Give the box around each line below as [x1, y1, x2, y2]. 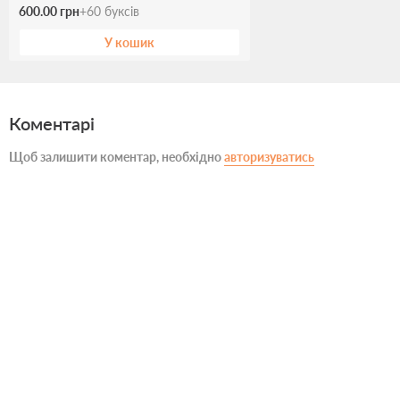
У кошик [104, 35, 154, 51]
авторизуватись [224, 149, 314, 165]
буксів [101, 4, 143, 20]
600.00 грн [19, 4, 79, 20]
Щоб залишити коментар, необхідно [9, 149, 224, 165]
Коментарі [9, 112, 95, 135]
